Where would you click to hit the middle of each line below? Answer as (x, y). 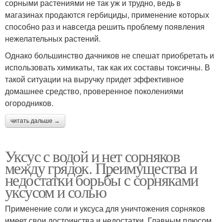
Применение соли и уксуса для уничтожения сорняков (105, 208)
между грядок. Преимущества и (101, 167)
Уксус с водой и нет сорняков (92, 156)
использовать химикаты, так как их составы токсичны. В (108, 67)
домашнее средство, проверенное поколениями (94, 91)
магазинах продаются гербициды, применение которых (107, 14)
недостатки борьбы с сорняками (102, 179)
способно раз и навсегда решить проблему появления (105, 26)
